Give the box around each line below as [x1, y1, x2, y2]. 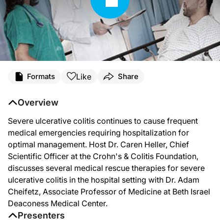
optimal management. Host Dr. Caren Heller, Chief [8, 139, 189, 149]
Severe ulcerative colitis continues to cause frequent [8, 115, 198, 126]
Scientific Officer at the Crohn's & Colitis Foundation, [8, 151, 198, 161]
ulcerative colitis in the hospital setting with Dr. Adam [8, 174, 199, 185]
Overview [18, 97, 58, 108]
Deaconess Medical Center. [8, 198, 108, 208]
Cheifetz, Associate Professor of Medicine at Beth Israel [8, 186, 210, 196]
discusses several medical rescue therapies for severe [8, 163, 205, 173]
